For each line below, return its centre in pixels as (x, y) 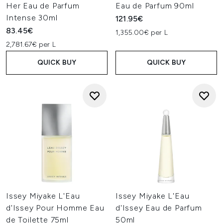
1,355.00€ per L (142, 33)
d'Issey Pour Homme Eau (55, 208)
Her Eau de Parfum (43, 6)
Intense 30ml (32, 18)
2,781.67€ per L (31, 45)
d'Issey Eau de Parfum (159, 208)
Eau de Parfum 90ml (155, 6)
